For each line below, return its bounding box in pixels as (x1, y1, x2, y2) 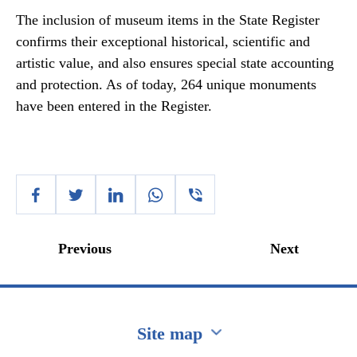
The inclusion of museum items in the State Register (16, 12, 320, 28)
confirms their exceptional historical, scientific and (16, 33, 310, 49)
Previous (58, 241, 112, 257)
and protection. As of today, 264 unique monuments (16, 76, 316, 92)
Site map (136, 324, 202, 343)
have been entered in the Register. (16, 98, 212, 114)
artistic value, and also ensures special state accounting (16, 55, 334, 71)
